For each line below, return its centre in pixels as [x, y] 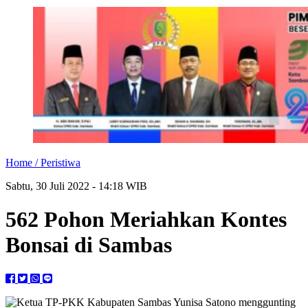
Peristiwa [60, 163]
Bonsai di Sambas [89, 245]
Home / [23, 163]
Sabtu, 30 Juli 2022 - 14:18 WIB [76, 186]
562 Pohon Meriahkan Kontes [146, 220]
